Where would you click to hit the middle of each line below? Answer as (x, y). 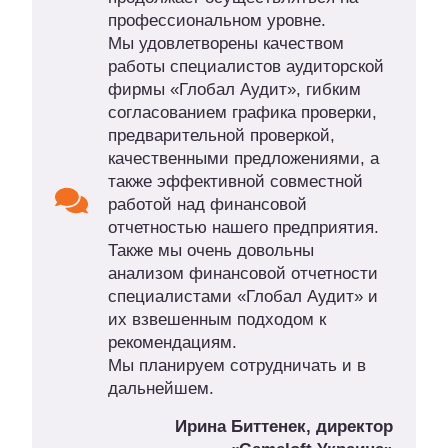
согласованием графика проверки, (242, 113)
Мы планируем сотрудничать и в (236, 366)
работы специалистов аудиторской (245, 67)
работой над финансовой (207, 205)
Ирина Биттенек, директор (284, 427)
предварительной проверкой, (221, 136)
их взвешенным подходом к (216, 320)
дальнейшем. (160, 389)
